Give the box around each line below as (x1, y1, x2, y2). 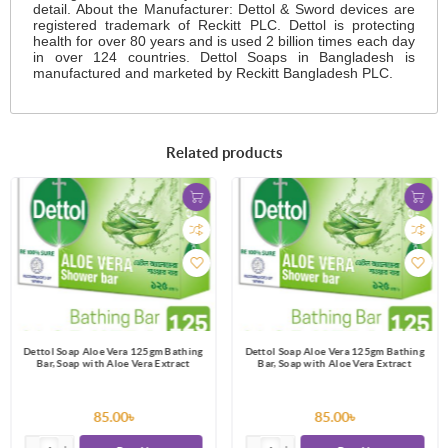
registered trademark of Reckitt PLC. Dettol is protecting (33, 17, 415, 34)
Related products (165, 143, 283, 161)
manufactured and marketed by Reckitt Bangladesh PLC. (33, 65, 394, 82)
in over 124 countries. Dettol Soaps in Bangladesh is (33, 49, 415, 66)
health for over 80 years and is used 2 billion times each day (33, 33, 415, 50)
